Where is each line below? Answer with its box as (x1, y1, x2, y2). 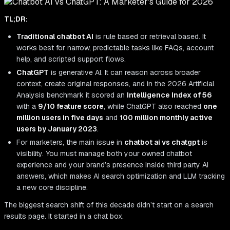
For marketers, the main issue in (16, 138, 124, 147)
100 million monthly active (120, 113, 213, 123)
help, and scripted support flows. (16, 54, 126, 64)
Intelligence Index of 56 (127, 90, 212, 100)
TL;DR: (4, 14, 28, 24)
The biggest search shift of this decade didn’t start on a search (4, 200, 214, 210)
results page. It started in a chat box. (4, 212, 124, 221)
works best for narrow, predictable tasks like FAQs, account (16, 43, 214, 53)
